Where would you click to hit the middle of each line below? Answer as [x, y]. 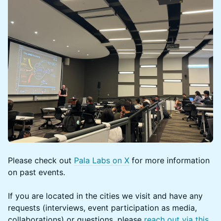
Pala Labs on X [102, 160]
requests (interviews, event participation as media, [102, 207]
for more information [169, 160]
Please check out [41, 160]
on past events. [37, 172]
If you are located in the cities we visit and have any [105, 196]
